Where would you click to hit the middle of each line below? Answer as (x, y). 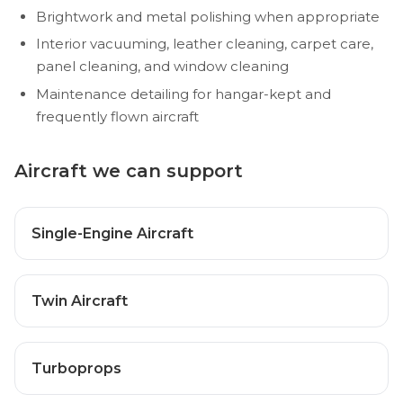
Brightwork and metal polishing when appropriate (208, 16)
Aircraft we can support (129, 170)
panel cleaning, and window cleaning (162, 67)
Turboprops (76, 368)
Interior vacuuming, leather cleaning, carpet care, (205, 44)
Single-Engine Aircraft (112, 233)
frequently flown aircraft (117, 116)
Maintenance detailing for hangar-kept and (184, 94)
